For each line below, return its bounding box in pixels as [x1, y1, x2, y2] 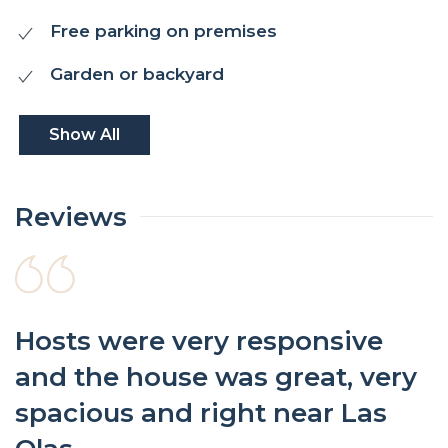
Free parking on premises [50, 20, 277, 41]
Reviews [15, 200, 127, 233]
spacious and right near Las [15, 397, 387, 430]
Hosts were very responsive [15, 325, 383, 358]
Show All [49, 124, 120, 144]
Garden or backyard [50, 63, 224, 84]
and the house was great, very [15, 361, 417, 394]
